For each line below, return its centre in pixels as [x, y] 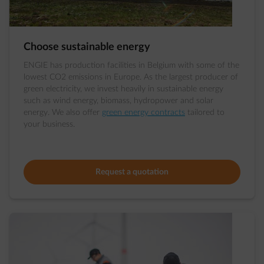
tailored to [205, 113]
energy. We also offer [63, 113]
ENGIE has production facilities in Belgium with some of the [131, 65]
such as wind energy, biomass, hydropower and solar [118, 101]
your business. [49, 124]
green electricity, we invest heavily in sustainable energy [123, 89]
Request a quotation [132, 172]
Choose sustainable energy [87, 47]
